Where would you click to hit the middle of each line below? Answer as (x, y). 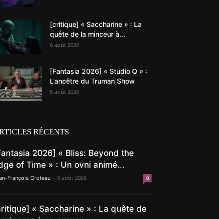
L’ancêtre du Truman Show (92, 81)
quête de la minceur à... (88, 34)
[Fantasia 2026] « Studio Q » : (99, 71)
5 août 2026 (65, 92)
